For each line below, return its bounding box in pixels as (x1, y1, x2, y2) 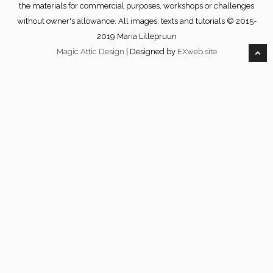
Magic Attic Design (56, 47, 126, 57)
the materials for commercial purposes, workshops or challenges (19, 1, 254, 11)
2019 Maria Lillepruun (96, 32, 177, 41)
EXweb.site (177, 47, 217, 57)
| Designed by (126, 47, 177, 57)
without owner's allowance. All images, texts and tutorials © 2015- (16, 16, 257, 26)
